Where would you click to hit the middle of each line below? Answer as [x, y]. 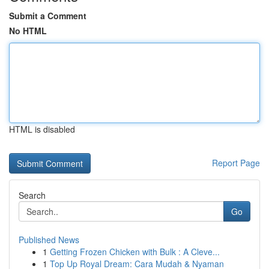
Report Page [236, 163]
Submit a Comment [48, 16]
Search [32, 195]
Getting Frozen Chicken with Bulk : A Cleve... [135, 252]
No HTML [28, 31]
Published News [49, 240]
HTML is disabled [42, 129]
